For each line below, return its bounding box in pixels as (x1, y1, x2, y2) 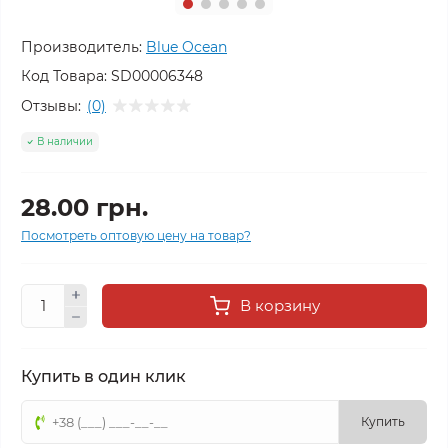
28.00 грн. (21, 193, 148, 222)
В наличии (37, 135, 93, 148)
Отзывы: (21, 96, 81, 115)
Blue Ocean (146, 38, 227, 56)
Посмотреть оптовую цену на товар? (21, 228, 251, 243)
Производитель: (21, 38, 142, 56)
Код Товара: (21, 67, 107, 85)
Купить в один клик (21, 367, 186, 386)
